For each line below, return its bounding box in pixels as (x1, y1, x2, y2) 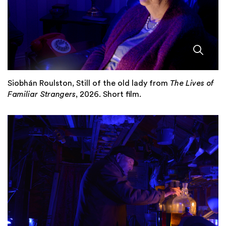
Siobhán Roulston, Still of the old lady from (8, 79, 170, 87)
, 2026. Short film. (76, 90, 141, 98)
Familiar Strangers (8, 90, 76, 98)
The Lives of (170, 79, 213, 87)
